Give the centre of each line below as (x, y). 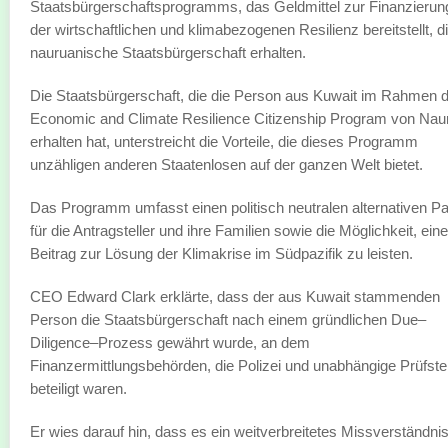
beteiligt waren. (78, 388)
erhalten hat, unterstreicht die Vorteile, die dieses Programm (224, 141)
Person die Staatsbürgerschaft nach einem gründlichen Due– (228, 319)
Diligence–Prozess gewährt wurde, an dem (170, 342)
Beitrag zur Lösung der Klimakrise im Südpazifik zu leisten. (221, 253)
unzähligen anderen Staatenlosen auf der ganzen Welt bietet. (226, 164)
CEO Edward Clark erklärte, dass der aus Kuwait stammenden (235, 296)
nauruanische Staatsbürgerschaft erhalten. (168, 52)
